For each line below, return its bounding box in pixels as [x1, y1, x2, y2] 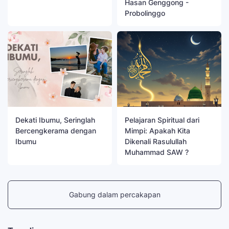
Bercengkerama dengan [15, 126, 96, 135]
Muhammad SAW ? [125, 147, 189, 156]
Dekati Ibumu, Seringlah [15, 115, 95, 124]
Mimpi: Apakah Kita [125, 126, 190, 135]
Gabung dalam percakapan [68, 190, 161, 199]
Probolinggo [125, 9, 165, 18]
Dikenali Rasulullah [125, 136, 187, 146]
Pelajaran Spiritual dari [125, 115, 199, 124]
